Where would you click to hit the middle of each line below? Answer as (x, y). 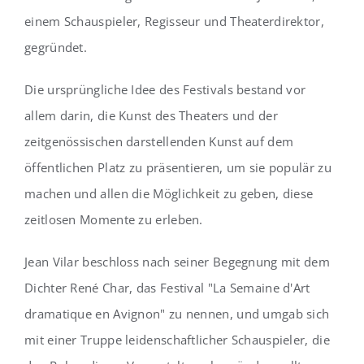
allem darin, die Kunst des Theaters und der (151, 116)
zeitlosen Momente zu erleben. (114, 220)
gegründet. (56, 48)
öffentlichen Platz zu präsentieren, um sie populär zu (178, 168)
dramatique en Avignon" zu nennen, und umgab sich (177, 314)
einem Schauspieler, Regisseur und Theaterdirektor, (174, 22)
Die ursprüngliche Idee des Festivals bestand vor (165, 90)
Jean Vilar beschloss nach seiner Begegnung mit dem (177, 262)
